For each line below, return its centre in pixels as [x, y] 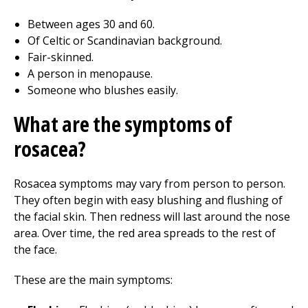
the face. [35, 250]
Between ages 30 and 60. [91, 24]
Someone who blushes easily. [103, 90]
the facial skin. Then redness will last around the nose [152, 217]
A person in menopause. [90, 74]
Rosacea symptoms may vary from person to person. [150, 184]
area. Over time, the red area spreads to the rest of [145, 233]
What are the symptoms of [123, 124]
